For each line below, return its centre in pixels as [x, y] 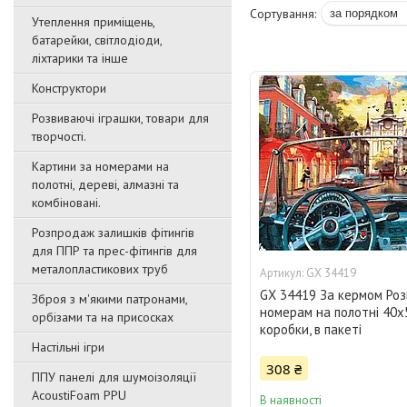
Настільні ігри [68, 347]
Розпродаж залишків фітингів [113, 233]
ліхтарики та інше [80, 58]
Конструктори [69, 88]
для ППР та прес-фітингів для [114, 251]
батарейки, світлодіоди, [97, 40]
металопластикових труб [100, 269]
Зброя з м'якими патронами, [109, 299]
